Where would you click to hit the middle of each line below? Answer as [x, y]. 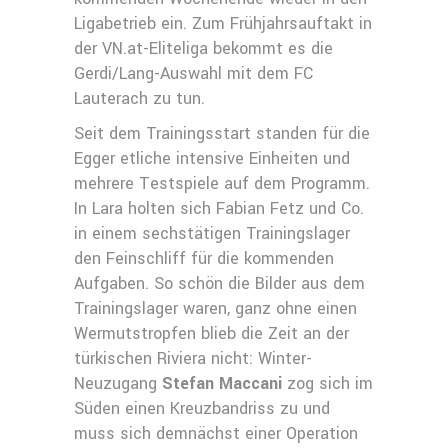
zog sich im [327, 383]
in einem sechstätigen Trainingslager [212, 233]
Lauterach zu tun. [139, 98]
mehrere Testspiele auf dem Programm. [222, 183]
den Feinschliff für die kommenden [204, 258]
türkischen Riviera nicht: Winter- [193, 358]
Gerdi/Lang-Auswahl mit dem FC [193, 73]
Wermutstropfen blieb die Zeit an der [211, 333]
